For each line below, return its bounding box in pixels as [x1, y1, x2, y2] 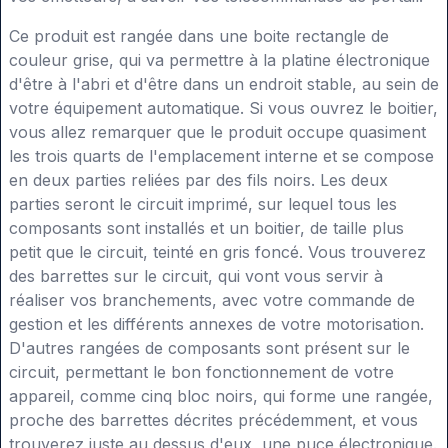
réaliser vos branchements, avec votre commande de [9, 290, 415, 311]
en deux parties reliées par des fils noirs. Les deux [9, 170, 388, 191]
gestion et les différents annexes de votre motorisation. [9, 314, 424, 335]
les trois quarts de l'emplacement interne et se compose [9, 146, 434, 167]
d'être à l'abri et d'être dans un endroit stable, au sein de [9, 74, 439, 95]
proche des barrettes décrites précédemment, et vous [9, 410, 418, 431]
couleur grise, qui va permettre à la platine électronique [9, 50, 430, 71]
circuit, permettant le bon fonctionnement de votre [9, 362, 394, 383]
